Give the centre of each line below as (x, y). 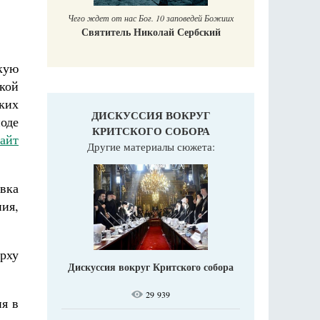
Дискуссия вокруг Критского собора (151, 267)
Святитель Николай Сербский (131, 32)
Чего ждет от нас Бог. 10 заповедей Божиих (131, 18)
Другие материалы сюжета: (151, 147)
